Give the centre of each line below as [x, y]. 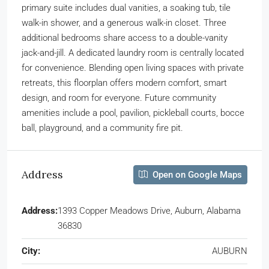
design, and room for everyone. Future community [119, 98]
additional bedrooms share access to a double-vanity [125, 38]
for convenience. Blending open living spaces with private [133, 68]
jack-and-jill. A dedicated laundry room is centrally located [133, 53]
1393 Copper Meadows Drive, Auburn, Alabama [149, 210]
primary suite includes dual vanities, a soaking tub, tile [126, 8]
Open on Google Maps [196, 174]
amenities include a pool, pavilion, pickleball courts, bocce [133, 113]
